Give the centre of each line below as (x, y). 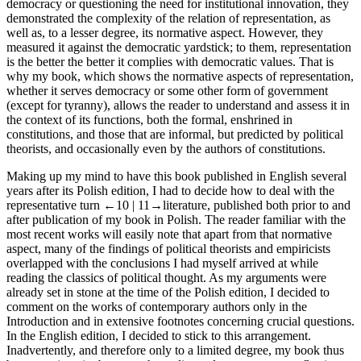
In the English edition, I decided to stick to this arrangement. (159, 336)
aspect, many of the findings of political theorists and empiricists (168, 249)
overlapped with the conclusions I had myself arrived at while (162, 263)
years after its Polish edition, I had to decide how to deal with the (170, 191)
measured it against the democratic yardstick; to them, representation (179, 48)
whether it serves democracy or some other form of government (167, 91)
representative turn (55, 205)
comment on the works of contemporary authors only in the (157, 307)
